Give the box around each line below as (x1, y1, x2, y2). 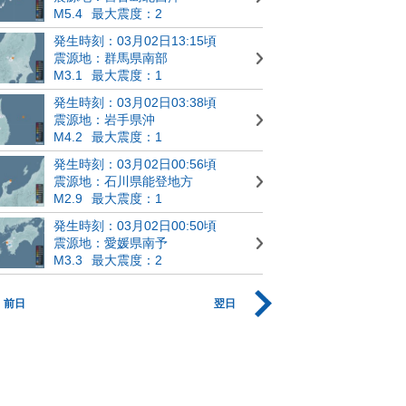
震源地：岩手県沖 (53, 111, 155, 127)
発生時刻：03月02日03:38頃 (53, 94, 217, 110)
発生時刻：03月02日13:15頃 (53, 33, 217, 48)
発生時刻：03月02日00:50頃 (53, 217, 217, 233)
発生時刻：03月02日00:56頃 (53, 156, 217, 171)
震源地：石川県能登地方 (53, 173, 193, 188)
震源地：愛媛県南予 (53, 235, 168, 250)
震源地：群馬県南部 (53, 50, 168, 65)
